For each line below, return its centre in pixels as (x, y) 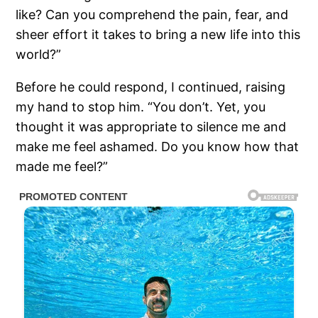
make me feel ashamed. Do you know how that (158, 146)
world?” (39, 54)
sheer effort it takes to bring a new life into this (158, 34)
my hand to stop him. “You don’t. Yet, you (141, 106)
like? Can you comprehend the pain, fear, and (152, 14)
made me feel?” (62, 166)
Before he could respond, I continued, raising (151, 87)
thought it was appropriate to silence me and (151, 126)
